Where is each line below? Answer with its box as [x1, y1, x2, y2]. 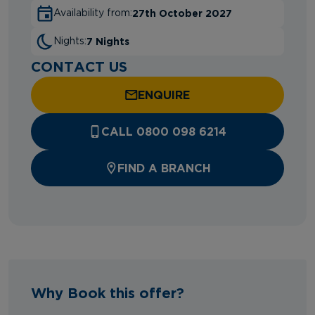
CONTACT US [31, 58, 127, 74]
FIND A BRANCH [117, 161, 211, 174]
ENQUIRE [138, 88, 190, 101]
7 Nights [86, 35, 129, 46]
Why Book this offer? [31, 284, 184, 300]
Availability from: [53, 8, 132, 18]
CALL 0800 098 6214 [101, 124, 226, 138]
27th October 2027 [132, 7, 232, 18]
